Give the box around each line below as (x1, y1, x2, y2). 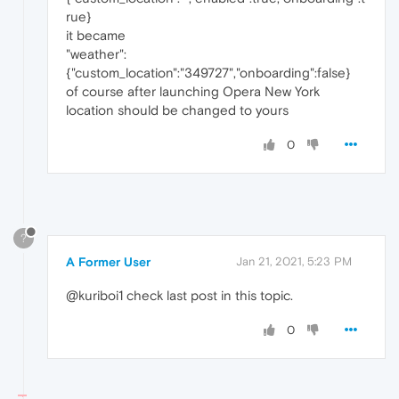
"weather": (66, 46, 126, 62)
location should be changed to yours (66, 102, 289, 118)
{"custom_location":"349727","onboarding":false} (66, 65, 351, 81)
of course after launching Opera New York (66, 84, 320, 100)
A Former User (66, 255, 151, 270)
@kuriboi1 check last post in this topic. (66, 288, 293, 304)
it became (66, 28, 126, 44)
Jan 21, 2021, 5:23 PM (236, 255, 352, 269)
